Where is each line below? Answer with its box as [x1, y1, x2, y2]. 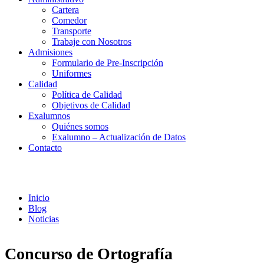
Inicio [28, 192, 49, 203]
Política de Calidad [52, 90, 122, 100]
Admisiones [28, 47, 72, 57]
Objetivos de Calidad [52, 100, 130, 110]
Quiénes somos [52, 121, 108, 131]
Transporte [52, 26, 91, 36]
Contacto [28, 143, 62, 153]
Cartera [52, 5, 79, 15]
